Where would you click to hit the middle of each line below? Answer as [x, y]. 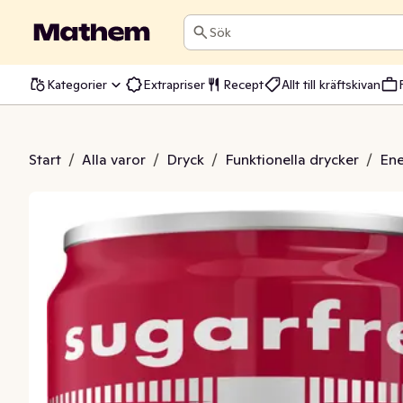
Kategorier [77, 84]
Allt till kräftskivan [331, 84]
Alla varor [114, 159]
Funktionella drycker [292, 159]
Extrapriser [174, 84]
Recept [243, 84]
